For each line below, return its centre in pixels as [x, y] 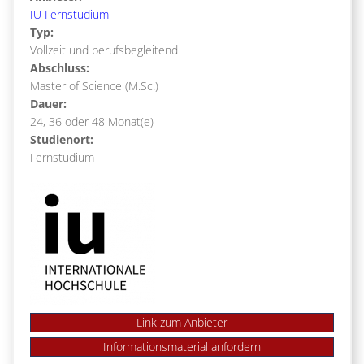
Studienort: [62, 140]
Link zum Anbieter [182, 323]
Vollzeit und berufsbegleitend [104, 50]
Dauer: [48, 104]
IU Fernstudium [69, 15]
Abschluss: [60, 68]
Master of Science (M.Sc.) [94, 86]
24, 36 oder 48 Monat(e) [92, 122]
